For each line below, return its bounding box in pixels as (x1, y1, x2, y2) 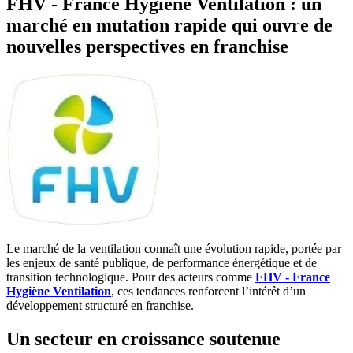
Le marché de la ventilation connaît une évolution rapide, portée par (6, 242, 341, 256)
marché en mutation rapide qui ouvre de (6, 14, 333, 35)
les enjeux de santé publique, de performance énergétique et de (6, 256, 317, 270)
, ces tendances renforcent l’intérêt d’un (111, 284, 306, 299)
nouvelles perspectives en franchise (6, 35, 288, 57)
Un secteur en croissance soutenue (6, 329, 281, 350)
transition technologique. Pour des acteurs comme (6, 270, 255, 284)
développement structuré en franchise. (6, 299, 194, 313)
